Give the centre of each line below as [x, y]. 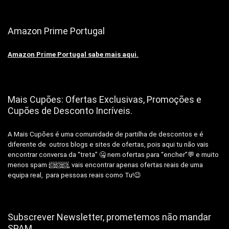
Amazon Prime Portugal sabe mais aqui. [73, 54]
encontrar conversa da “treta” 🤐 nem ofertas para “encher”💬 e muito [113, 154]
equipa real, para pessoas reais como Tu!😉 [74, 175]
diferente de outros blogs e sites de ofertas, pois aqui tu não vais [108, 144]
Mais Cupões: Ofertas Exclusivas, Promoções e [105, 99]
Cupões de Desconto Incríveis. [70, 110]
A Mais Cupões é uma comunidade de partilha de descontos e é [106, 134]
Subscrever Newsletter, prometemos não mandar [109, 217]
